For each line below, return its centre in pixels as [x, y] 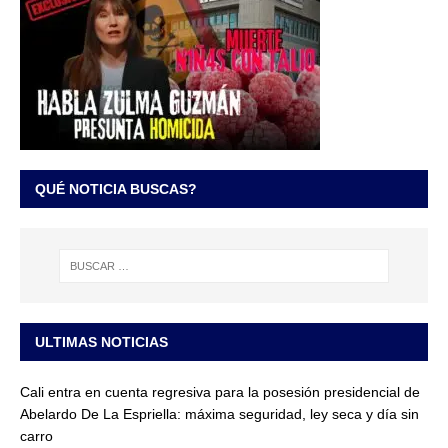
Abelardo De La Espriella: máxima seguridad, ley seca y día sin [219, 414]
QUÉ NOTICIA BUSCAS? [116, 189]
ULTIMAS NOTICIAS [101, 342]
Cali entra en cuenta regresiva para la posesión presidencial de [220, 392]
